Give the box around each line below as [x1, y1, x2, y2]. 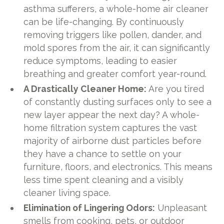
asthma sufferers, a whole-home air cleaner [23, 3, 209, 14]
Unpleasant [155, 202, 207, 213]
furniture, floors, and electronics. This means [23, 161, 213, 172]
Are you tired [146, 83, 204, 94]
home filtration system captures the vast [23, 122, 197, 133]
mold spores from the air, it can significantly [23, 42, 210, 53]
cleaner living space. [23, 187, 111, 198]
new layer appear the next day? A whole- [23, 109, 200, 120]
